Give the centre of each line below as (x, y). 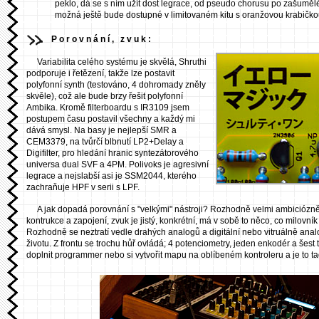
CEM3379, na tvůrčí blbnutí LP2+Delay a (105, 142)
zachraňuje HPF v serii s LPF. (83, 188)
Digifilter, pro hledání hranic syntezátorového (113, 153)
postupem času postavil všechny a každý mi (111, 119)
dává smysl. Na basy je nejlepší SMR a (101, 131)
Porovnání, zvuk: (102, 40)
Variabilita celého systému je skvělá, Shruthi (122, 62)
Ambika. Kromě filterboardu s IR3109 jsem (108, 108)
